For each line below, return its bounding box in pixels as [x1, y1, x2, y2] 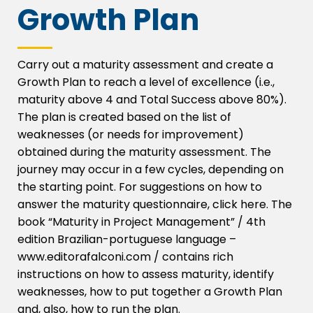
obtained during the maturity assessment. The [17, 143, 271, 160]
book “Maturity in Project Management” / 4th [17, 213, 265, 230]
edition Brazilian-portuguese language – [17, 231, 236, 247]
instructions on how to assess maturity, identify [17, 265, 274, 282]
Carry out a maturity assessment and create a [17, 56, 273, 73]
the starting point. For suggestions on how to [17, 178, 262, 195]
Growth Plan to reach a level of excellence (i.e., [17, 73, 275, 90]
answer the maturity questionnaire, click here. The [17, 196, 292, 212]
